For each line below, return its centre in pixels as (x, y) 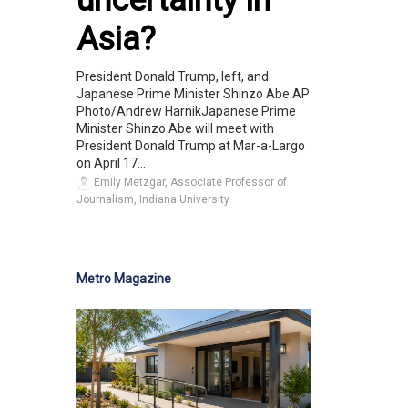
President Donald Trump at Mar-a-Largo (191, 146)
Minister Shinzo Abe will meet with (175, 129)
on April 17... (111, 163)
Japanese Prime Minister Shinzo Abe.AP (193, 94)
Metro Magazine (124, 279)
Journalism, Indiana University (153, 200)
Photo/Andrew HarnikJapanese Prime (186, 112)
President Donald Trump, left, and (173, 77)
